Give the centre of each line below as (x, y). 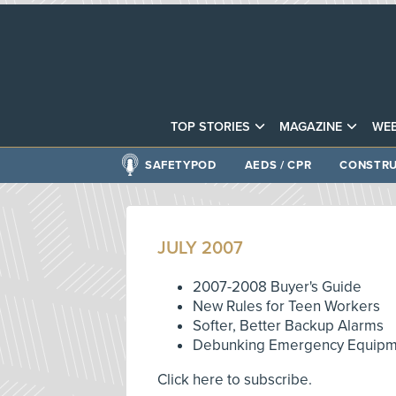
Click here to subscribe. (235, 379)
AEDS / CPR (278, 165)
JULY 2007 (200, 248)
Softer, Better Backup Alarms (288, 325)
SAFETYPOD (180, 165)
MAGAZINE (311, 126)
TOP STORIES (211, 126)
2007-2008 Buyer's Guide (277, 286)
